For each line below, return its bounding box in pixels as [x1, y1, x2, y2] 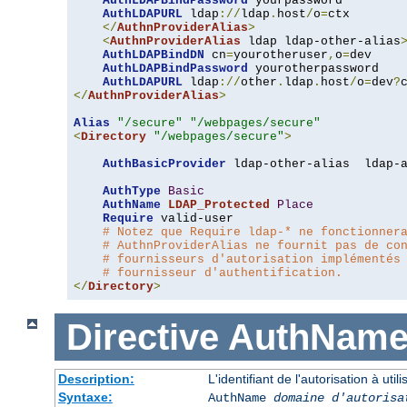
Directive [65, 316, 219, 357]
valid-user [154, 212, 233, 226]
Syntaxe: [57, 390, 113, 405]
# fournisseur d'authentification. [103, 266, 342, 281]
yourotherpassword [248, 62, 379, 76]
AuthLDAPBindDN [103, 48, 204, 63]
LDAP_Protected [168, 198, 270, 213]
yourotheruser [233, 48, 328, 63]
